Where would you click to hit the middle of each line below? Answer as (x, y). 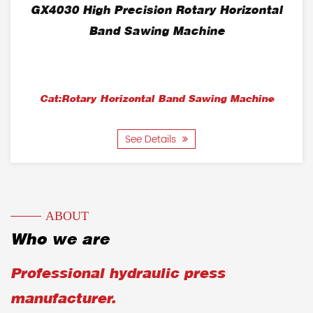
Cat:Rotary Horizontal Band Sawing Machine (156, 100)
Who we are (60, 241)
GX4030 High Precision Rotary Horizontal (156, 11)
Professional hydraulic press (118, 275)
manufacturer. (63, 300)
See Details (152, 139)
